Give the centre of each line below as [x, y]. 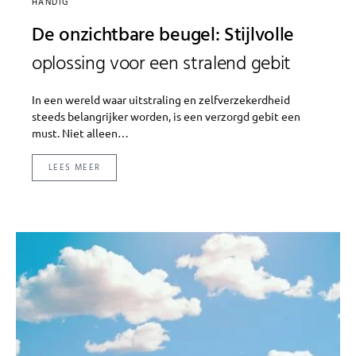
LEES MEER [75, 168]
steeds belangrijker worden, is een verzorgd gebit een [166, 116]
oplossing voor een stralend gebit [162, 65]
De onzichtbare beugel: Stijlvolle [163, 36]
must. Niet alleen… [80, 133]
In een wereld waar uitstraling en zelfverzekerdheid [161, 100]
